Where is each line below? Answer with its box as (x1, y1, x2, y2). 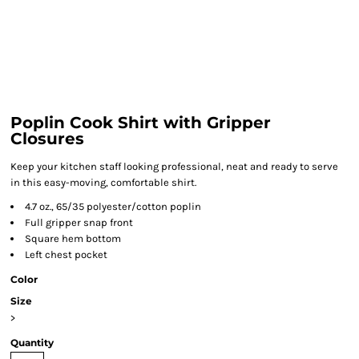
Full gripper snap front (25, 216, 133, 228)
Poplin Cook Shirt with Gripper (10, 113, 271, 132)
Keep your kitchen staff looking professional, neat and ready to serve (10, 160, 338, 172)
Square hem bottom (25, 232, 121, 244)
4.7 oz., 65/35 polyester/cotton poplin (25, 200, 201, 212)
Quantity (10, 337, 54, 349)
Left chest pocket (25, 248, 107, 260)
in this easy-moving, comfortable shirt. (10, 176, 196, 188)
